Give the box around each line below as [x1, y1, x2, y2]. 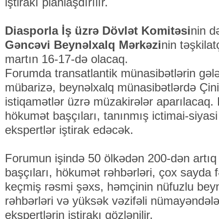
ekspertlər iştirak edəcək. [5, 123, 133, 136]
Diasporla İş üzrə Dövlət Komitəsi [5, 24, 191, 37]
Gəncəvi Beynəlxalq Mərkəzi [5, 38, 161, 51]
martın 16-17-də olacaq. [5, 52, 128, 66]
